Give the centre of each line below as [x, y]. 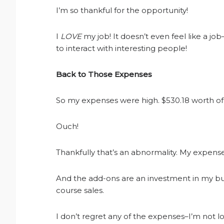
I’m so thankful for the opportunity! [122, 10]
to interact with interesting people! [121, 48]
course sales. [80, 190]
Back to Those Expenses [104, 74]
